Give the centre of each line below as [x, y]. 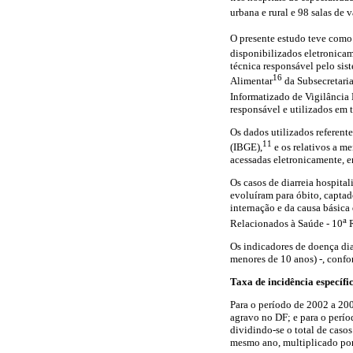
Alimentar [251, 81]
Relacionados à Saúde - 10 [286, 223]
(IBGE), [246, 147]
